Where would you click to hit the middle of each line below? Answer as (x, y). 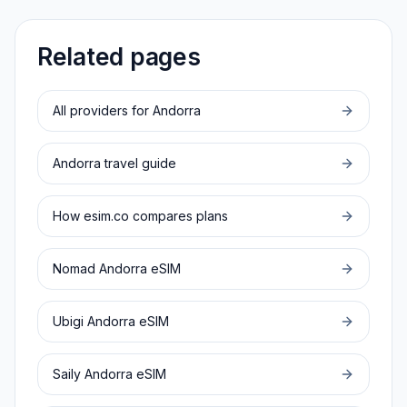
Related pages (119, 56)
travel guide (139, 163)
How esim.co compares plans (140, 216)
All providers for (103, 110)
